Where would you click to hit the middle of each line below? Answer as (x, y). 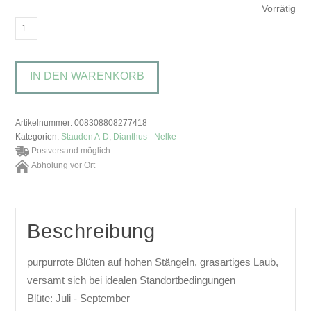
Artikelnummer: (45, 123)
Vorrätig (278, 8)
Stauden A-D (85, 137)
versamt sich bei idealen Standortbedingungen (132, 280)
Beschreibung (91, 232)
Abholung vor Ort (64, 166)
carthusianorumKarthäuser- (77, 43)
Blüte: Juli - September (79, 298)
